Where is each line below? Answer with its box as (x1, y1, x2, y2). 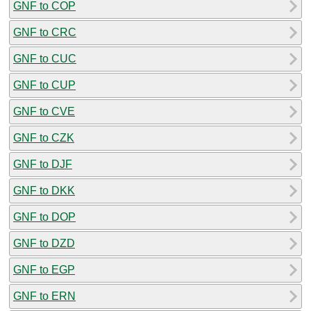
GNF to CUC (13, 52, 76, 65)
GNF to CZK (13, 131, 74, 144)
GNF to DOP (13, 210, 76, 223)
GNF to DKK (13, 184, 75, 196)
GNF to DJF (13, 158, 72, 170)
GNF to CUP (13, 78, 76, 91)
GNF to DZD (13, 237, 75, 249)
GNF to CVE (13, 105, 75, 117)
